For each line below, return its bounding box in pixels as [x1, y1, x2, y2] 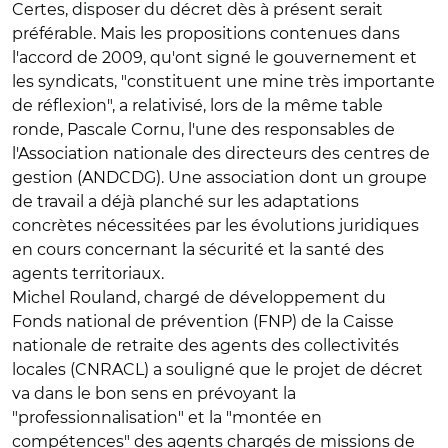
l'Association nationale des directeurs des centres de [12, 144, 430, 163]
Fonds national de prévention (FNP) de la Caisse [12, 312, 394, 331]
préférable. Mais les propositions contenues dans [12, 24, 400, 43]
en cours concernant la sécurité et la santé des [12, 240, 384, 259]
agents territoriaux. [12, 264, 164, 283]
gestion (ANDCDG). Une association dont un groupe [12, 168, 427, 187]
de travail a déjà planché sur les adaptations [12, 192, 359, 211]
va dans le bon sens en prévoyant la [12, 384, 296, 403]
